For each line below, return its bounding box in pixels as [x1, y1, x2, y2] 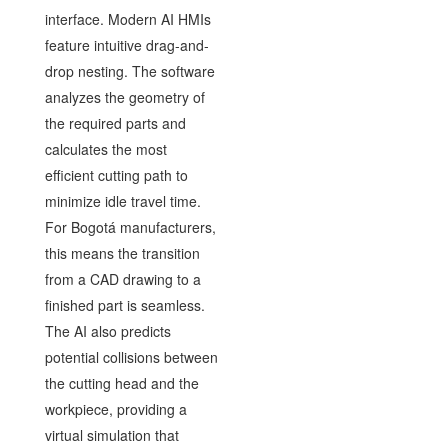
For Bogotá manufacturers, [44, 216, 216, 237]
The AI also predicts [44, 320, 171, 341]
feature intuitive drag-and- [44, 34, 209, 55]
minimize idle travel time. [44, 190, 201, 211]
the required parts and [44, 112, 186, 133]
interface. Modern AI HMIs [44, 8, 211, 29]
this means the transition [44, 242, 200, 263]
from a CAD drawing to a [44, 268, 201, 289]
